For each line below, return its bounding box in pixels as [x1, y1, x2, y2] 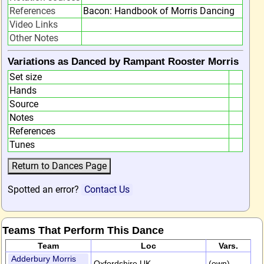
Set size [9, 71, 42, 82]
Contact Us [84, 184, 130, 195]
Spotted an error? [8, 184, 81, 195]
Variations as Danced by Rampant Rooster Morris [8, 56, 239, 67]
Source [9, 98, 38, 110]
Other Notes [9, 32, 58, 44]
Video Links [9, 19, 58, 30]
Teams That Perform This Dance [2, 224, 164, 236]
